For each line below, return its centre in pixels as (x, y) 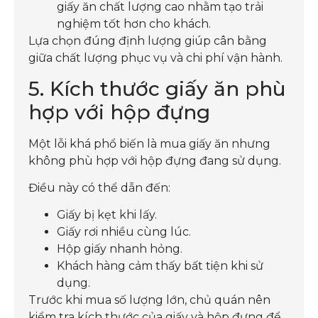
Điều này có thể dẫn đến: (99, 188)
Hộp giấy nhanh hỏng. (120, 249)
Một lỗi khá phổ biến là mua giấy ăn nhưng (149, 143)
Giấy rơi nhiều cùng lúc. (124, 232)
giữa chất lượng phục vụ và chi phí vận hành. (155, 58)
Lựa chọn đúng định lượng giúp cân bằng (148, 41)
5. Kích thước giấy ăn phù (157, 88)
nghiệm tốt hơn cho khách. (134, 24)
